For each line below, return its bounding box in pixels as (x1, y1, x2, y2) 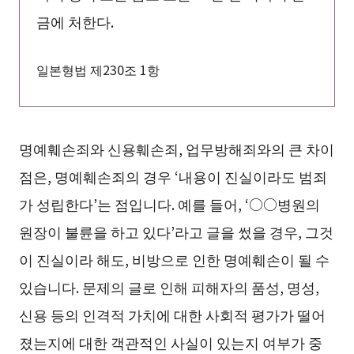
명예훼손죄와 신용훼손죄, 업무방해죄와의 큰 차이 (18, 138, 334, 160)
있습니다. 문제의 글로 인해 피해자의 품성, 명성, (18, 277, 319, 298)
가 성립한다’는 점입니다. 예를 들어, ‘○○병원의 (18, 194, 320, 215)
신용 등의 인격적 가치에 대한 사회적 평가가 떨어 (18, 304, 326, 326)
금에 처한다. (36, 11, 114, 32)
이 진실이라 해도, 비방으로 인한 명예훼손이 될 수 (18, 249, 330, 270)
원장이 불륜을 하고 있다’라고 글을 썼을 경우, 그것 (18, 221, 333, 243)
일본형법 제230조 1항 (36, 60, 160, 80)
